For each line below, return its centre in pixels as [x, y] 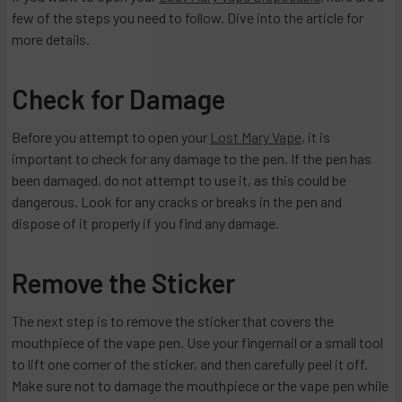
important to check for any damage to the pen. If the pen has [192, 159]
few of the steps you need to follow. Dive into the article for [188, 18]
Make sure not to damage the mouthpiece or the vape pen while [200, 386]
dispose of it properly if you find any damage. [145, 223]
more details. [51, 39]
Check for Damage [118, 99]
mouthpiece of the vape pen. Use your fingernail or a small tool [197, 343]
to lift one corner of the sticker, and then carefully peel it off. [190, 364]
